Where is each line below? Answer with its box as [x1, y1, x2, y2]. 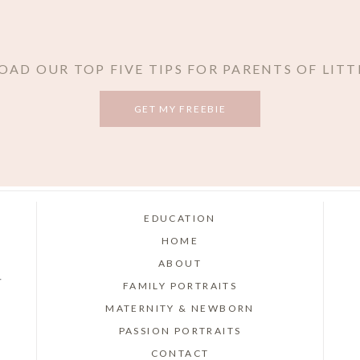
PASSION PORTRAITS [118, 325, 242, 337]
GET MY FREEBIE [133, 102, 227, 115]
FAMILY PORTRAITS [122, 280, 238, 292]
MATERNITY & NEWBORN [105, 302, 255, 315]
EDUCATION [144, 212, 216, 225]
